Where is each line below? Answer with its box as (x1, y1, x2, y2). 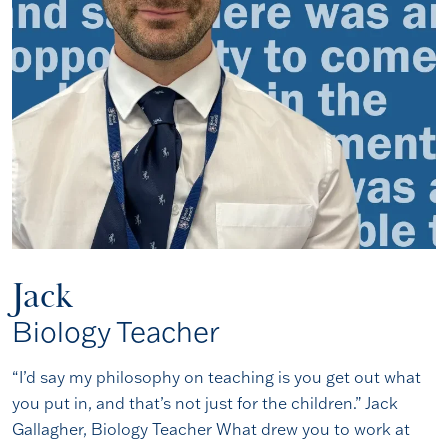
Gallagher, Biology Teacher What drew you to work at (12, 419, 410, 439)
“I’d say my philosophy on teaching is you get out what (12, 367, 421, 387)
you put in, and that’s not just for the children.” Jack (12, 393, 398, 413)
